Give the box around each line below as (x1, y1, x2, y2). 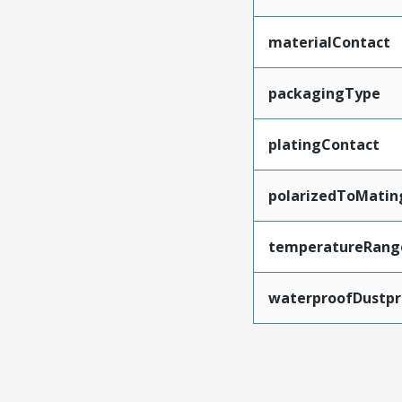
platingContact (267, 135, 380, 154)
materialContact (267, 32, 390, 52)
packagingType (267, 83, 380, 103)
